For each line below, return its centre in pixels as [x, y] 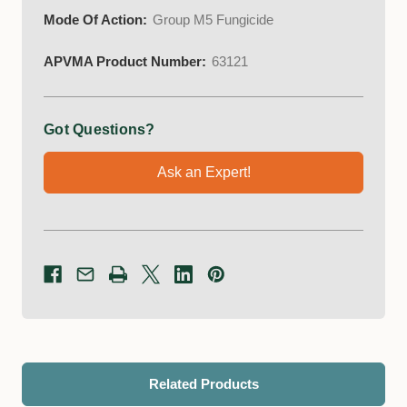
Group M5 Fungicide [213, 20]
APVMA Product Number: [125, 61]
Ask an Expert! [203, 172]
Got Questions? [99, 129]
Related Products [203, 384]
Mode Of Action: [95, 20]
